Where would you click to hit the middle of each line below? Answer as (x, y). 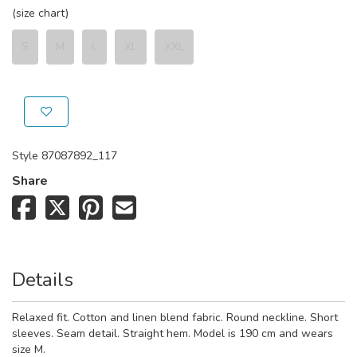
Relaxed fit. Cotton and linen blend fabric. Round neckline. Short (175, 317)
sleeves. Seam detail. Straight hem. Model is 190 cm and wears (173, 333)
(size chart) (40, 14)
